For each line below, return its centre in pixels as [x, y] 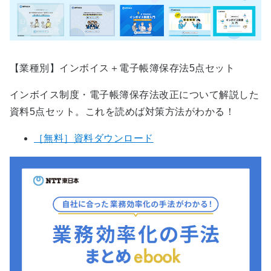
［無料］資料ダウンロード [94, 138]
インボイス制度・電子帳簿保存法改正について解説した [134, 94]
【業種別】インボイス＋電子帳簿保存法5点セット [122, 68]
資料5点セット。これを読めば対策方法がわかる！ [122, 111]
